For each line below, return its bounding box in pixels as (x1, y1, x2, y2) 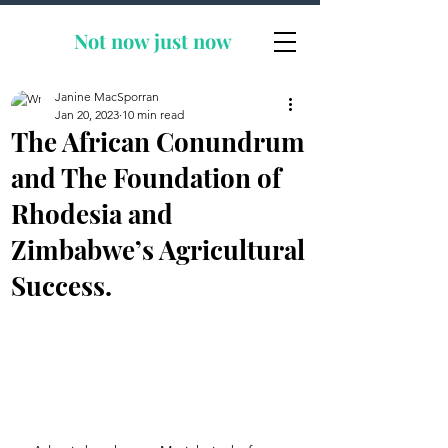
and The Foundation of (11, 160, 281, 195)
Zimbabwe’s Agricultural (11, 232, 305, 267)
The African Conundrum (11, 124, 305, 159)
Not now (73, 27, 149, 54)
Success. (11, 268, 112, 303)
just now (153, 27, 232, 54)
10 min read (122, 107, 184, 122)
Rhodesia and (11, 196, 173, 231)
